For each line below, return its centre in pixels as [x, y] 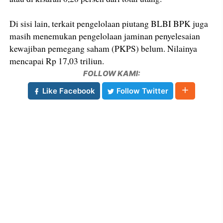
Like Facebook [68, 91]
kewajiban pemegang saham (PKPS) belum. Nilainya [104, 49]
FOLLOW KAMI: [111, 74]
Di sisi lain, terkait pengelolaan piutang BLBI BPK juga [109, 24]
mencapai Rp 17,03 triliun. [57, 61]
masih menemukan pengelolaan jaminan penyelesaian [105, 36]
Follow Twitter [141, 91]
